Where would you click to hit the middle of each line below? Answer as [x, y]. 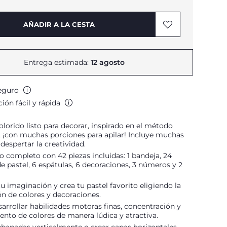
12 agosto [107, 62]
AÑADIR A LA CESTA [59, 24]
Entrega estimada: [57, 62]
